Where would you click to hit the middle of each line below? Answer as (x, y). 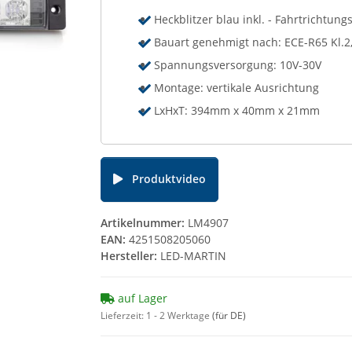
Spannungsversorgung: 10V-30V (238, 65)
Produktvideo (169, 179)
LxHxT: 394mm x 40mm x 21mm (237, 110)
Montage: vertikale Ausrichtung (237, 88)
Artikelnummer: (144, 223)
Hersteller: (129, 256)
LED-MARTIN (193, 256)
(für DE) (229, 315)
